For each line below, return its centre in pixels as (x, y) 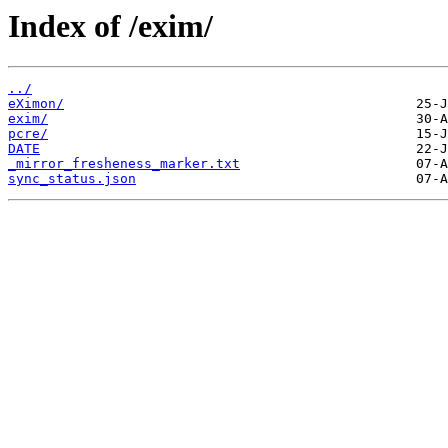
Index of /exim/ (110, 26)
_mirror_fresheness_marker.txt (124, 164)
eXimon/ (36, 104)
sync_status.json (72, 179)
